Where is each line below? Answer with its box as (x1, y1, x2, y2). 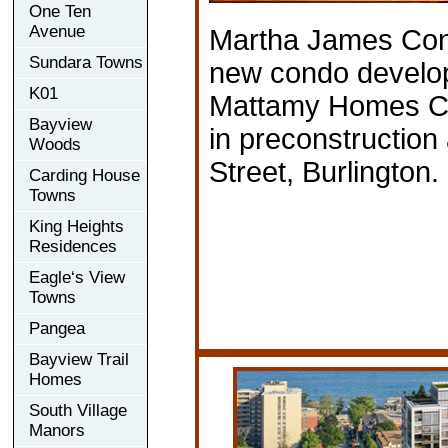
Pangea (29, 318, 85, 338)
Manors (29, 420, 85, 440)
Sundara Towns (29, 52, 143, 72)
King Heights (29, 216, 124, 236)
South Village (29, 400, 127, 420)
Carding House (29, 165, 140, 185)
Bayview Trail (29, 349, 129, 369)
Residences (29, 236, 117, 256)
